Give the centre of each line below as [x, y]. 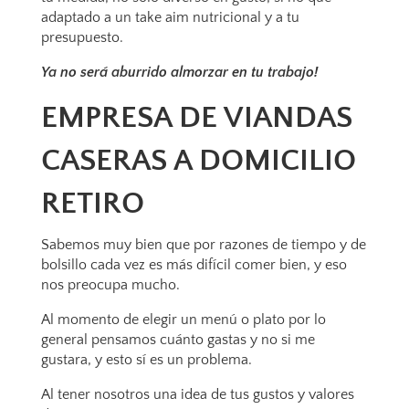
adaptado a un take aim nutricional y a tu [170, 17]
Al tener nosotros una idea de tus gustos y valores [197, 394]
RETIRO [92, 204]
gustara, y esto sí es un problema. [146, 360]
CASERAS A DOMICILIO [198, 161]
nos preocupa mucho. [110, 285]
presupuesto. [82, 37]
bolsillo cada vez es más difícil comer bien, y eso [194, 265]
